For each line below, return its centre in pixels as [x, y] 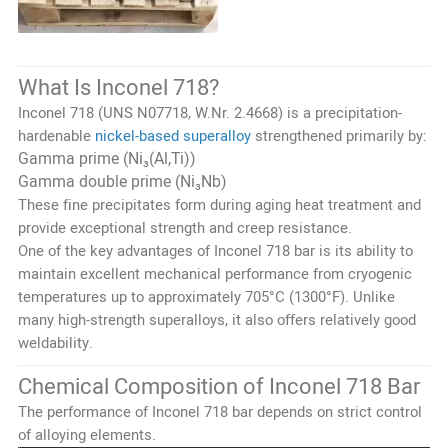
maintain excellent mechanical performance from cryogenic [214, 273]
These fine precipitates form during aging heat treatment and [219, 204]
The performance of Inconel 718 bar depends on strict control [219, 411]
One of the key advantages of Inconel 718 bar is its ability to [215, 250]
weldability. [55, 342]
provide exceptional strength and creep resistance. [184, 227]
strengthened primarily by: [338, 135]
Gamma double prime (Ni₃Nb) [122, 181]
